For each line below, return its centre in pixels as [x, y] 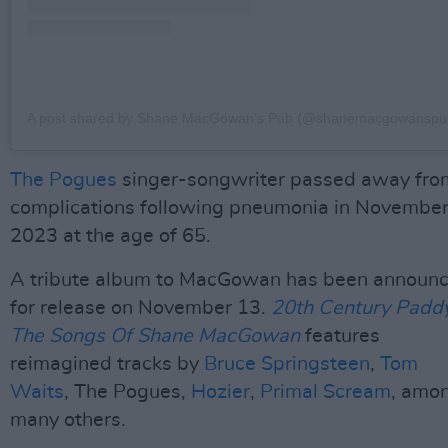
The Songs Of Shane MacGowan [155, 336]
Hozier [220, 392]
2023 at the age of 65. [110, 236]
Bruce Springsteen [287, 364]
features [342, 336]
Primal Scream [325, 392]
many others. [68, 420]
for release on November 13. [140, 308]
